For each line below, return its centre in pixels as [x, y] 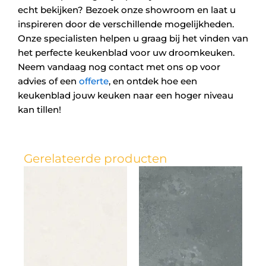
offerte [93, 81]
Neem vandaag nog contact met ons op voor [119, 67]
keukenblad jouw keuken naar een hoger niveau [126, 96]
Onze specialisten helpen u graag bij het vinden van [133, 39]
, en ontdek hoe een [153, 81]
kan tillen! [39, 110]
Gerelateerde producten [96, 158]
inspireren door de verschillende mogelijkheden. [126, 24]
